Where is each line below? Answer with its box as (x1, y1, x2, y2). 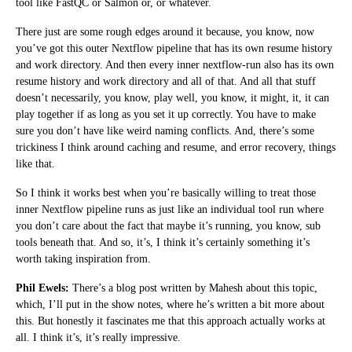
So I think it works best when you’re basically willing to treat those (16, 186, 316, 199)
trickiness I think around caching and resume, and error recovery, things (16, 141, 335, 153)
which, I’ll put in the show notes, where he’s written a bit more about (16, 298, 324, 310)
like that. (16, 157, 55, 170)
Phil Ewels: (16, 281, 69, 294)
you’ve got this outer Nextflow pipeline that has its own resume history (16, 42, 332, 54)
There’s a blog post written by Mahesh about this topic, (69, 281, 317, 294)
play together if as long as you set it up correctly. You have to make (16, 108, 316, 120)
